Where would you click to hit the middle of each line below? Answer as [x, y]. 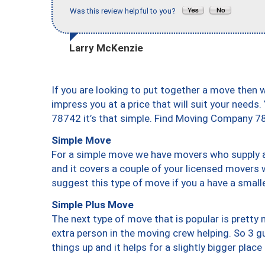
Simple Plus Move [93, 204]
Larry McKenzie [106, 48]
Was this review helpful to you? [125, 11]
